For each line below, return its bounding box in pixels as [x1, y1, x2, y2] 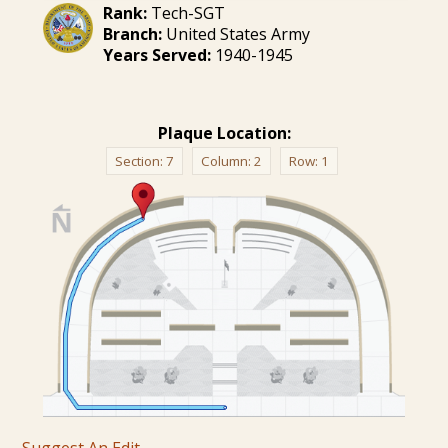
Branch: [102, 22, 162, 45]
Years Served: [102, 43, 211, 66]
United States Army [161, 22, 310, 45]
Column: [200, 151, 254, 170]
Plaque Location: [157, 121, 291, 144]
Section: [114, 151, 166, 170]
